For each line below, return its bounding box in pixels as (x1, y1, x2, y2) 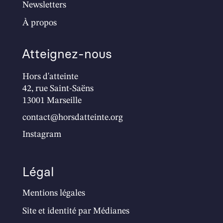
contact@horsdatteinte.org (22, 113, 123, 122)
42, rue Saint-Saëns (22, 84, 94, 93)
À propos (22, 18, 57, 27)
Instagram (22, 130, 61, 139)
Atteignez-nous (21, 46, 112, 61)
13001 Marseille (22, 96, 82, 105)
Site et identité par (22, 207, 93, 216)
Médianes (93, 207, 129, 216)
